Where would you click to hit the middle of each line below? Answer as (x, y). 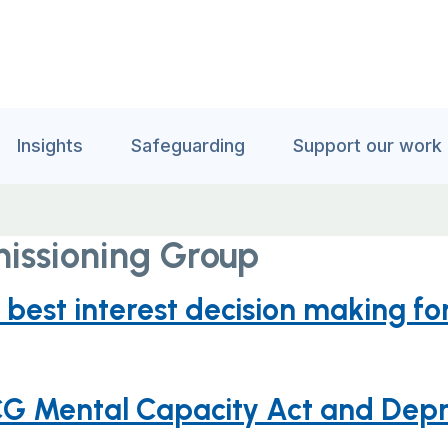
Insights (50, 145)
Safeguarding (188, 145)
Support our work (367, 145)
